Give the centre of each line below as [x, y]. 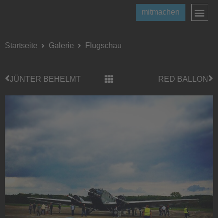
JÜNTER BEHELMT [45, 79]
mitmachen [160, 12]
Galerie [61, 45]
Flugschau [103, 45]
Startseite [21, 45]
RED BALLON [183, 79]
